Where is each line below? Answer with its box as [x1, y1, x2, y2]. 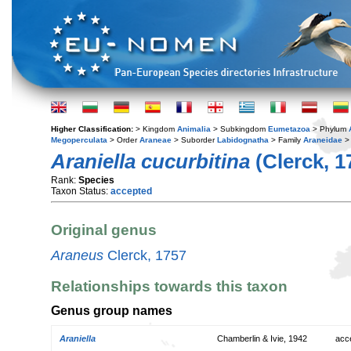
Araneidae [303, 136, 342, 144]
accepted [110, 186, 152, 197]
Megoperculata [51, 136, 107, 144]
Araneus [51, 247, 103, 263]
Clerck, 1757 [103, 247, 186, 263]
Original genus [51, 222, 157, 239]
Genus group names [51, 303, 172, 318]
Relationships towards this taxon [51, 277, 288, 295]
